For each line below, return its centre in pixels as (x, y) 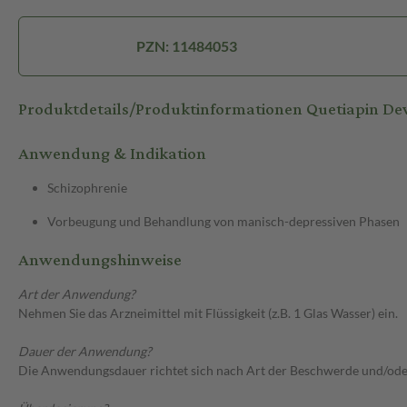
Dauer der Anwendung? (85, 352)
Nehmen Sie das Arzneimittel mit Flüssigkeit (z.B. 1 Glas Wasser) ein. (208, 313)
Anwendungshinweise (100, 261)
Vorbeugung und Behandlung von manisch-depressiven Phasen (223, 222)
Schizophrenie (87, 188)
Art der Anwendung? (77, 294)
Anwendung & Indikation (112, 154)
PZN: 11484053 (186, 46)
